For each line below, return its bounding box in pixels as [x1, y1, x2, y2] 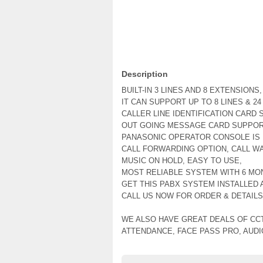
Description [122, 69, 168, 79]
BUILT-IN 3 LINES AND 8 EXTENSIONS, [122, 86, 262, 95]
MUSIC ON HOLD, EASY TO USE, [122, 156, 242, 165]
